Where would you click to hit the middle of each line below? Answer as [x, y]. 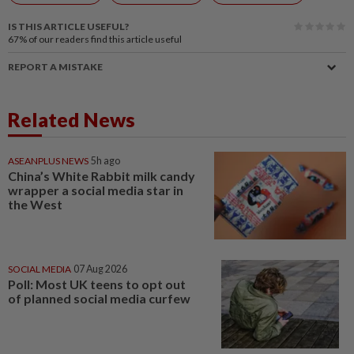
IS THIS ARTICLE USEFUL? [68, 27]
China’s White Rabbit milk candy [102, 176]
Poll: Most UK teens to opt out [97, 284]
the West [35, 205]
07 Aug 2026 [100, 269]
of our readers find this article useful [105, 40]
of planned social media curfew [99, 298]
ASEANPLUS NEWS [48, 161]
